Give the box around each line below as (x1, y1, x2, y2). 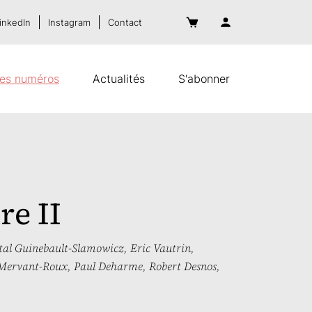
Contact (108, 17, 142, 28)
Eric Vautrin (130, 240, 191, 256)
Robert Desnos (148, 258, 217, 274)
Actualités (93, 72, 145, 86)
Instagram (48, 17, 91, 28)
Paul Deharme (73, 258, 143, 274)
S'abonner (178, 72, 230, 86)
